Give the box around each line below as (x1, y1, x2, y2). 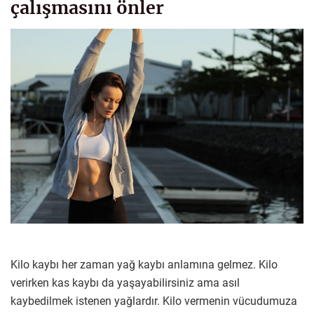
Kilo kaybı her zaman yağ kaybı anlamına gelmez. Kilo (11, 258, 278, 272)
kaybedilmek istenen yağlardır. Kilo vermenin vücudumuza (11, 294, 297, 308)
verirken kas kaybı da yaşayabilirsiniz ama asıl (11, 276, 240, 290)
